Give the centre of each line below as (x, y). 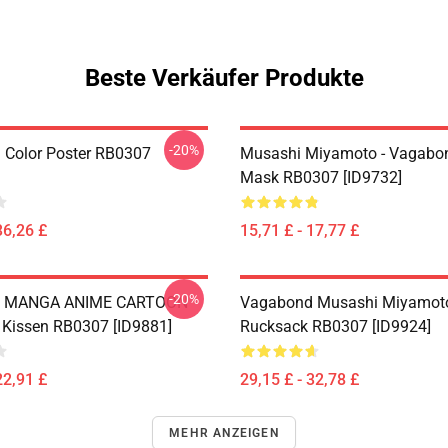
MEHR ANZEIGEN (224, 433)
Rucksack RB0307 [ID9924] (335, 326)
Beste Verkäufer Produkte (224, 78)
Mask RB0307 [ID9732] (321, 177)
